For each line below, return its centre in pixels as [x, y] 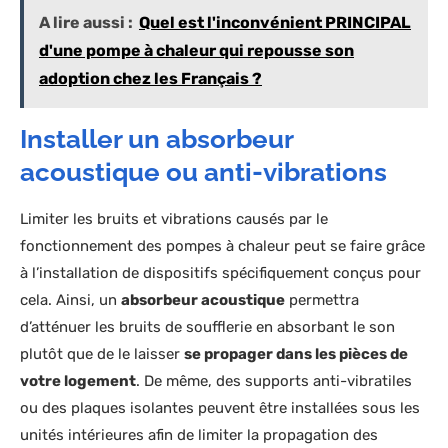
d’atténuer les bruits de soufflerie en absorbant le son [207, 327]
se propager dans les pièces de [296, 354]
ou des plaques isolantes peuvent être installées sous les [220, 408]
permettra [322, 300]
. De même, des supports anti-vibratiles [274, 381]
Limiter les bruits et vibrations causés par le [174, 219]
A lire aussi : [86, 23]
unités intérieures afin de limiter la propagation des [199, 435]
